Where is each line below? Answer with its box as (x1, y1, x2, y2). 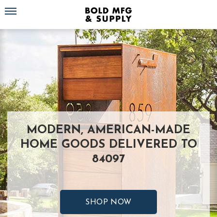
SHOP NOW (85, 199, 132, 206)
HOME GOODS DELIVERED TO (20, 139, 197, 151)
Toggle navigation (10, 2, 44, 12)
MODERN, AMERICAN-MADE (27, 124, 190, 136)
